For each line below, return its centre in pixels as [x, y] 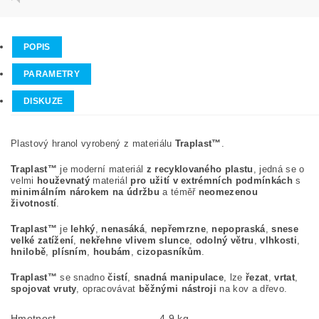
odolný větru [225, 241]
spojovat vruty [44, 289]
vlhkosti [278, 241]
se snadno [82, 278]
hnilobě [28, 252]
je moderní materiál [101, 169]
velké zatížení [42, 241]
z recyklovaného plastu [200, 169]
